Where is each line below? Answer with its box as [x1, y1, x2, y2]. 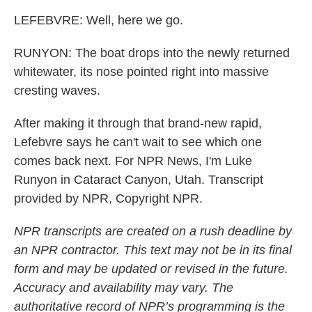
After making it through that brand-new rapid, [14, 116, 262, 130]
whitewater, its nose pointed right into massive [14, 65, 269, 79]
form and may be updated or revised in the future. [14, 262, 288, 276]
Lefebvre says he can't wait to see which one [14, 135, 262, 149]
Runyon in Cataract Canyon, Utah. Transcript [14, 173, 263, 187]
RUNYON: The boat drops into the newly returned [14, 46, 290, 60]
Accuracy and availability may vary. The [14, 281, 233, 295]
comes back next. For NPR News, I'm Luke [14, 154, 252, 168]
